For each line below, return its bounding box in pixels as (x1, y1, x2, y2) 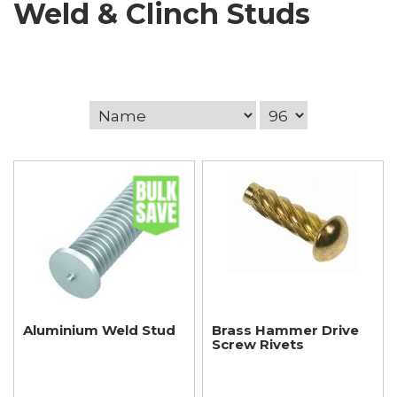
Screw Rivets (211, 335, 304, 353)
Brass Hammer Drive (211, 321, 359, 339)
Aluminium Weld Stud (23, 321, 175, 339)
